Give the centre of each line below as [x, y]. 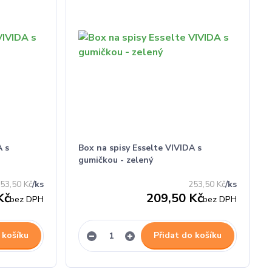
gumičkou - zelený [116, 160]
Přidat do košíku [187, 235]
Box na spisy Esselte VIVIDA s [140, 148]
